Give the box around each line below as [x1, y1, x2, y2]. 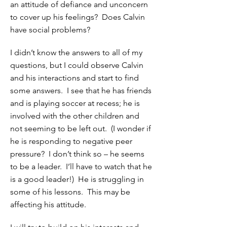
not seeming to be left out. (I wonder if [10, 124, 151, 133]
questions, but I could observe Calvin [10, 60, 143, 70]
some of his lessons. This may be [10, 187, 130, 197]
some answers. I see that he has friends [10, 86, 152, 95]
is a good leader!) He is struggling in [10, 174, 144, 184]
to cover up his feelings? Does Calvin [10, 12, 145, 22]
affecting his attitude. [10, 200, 86, 209]
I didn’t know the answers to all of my [10, 48, 142, 57]
